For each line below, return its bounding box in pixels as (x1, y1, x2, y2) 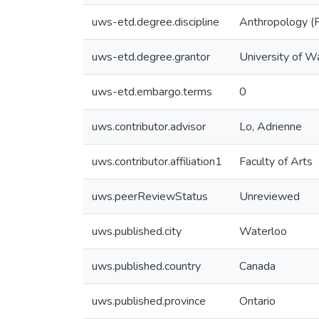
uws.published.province (92, 293, 206, 309)
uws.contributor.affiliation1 (92, 154, 222, 169)
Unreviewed (239, 189, 300, 204)
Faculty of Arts (239, 154, 313, 169)
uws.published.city (92, 224, 182, 239)
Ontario (239, 293, 276, 309)
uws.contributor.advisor (92, 119, 206, 135)
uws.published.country (92, 258, 201, 274)
